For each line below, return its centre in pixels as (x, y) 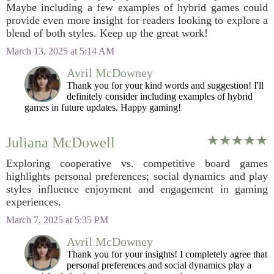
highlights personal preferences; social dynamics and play (137, 176)
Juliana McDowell (61, 143)
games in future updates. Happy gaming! (103, 107)
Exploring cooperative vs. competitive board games (137, 163)
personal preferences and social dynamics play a (159, 265)
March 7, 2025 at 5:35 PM (57, 220)
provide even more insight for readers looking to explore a (137, 20)
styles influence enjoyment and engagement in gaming (137, 189)
